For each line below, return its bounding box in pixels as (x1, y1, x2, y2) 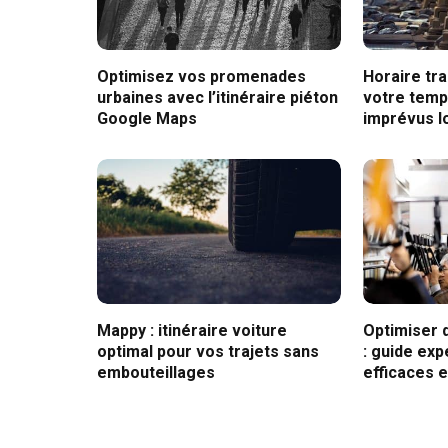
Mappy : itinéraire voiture (97, 321, 287, 341)
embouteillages (97, 363, 215, 383)
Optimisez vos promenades (97, 67, 306, 87)
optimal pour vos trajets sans (97, 342, 319, 362)
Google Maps (97, 109, 197, 129)
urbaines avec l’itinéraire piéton (97, 88, 338, 108)
